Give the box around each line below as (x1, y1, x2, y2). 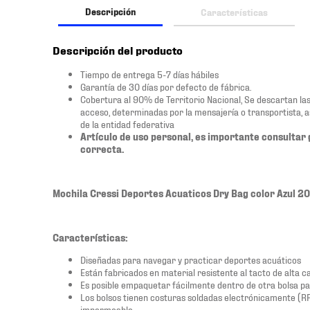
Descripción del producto (53, 43, 183, 57)
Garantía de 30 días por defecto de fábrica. (80, 80, 251, 92)
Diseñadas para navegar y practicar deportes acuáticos (80, 253, 301, 265)
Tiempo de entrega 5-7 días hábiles (80, 68, 219, 80)
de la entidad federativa (80, 118, 174, 129)
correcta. (80, 143, 124, 154)
